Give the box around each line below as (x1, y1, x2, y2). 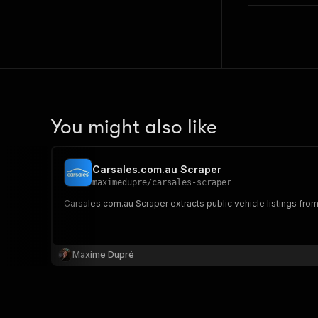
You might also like (51, 116, 217, 138)
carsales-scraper (152, 177, 231, 187)
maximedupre (92, 177, 147, 187)
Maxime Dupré (72, 249, 134, 260)
